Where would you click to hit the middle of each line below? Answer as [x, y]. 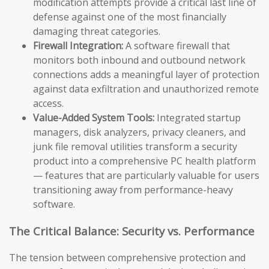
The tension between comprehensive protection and [127, 258]
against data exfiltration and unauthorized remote [146, 89]
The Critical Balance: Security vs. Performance [132, 231]
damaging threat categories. [97, 31]
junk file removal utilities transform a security [135, 146]
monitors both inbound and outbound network [139, 60]
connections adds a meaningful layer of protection [146, 74]
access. [48, 103]
